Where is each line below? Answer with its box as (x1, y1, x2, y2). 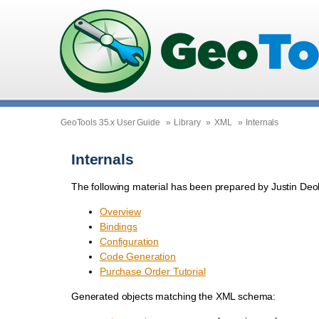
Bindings (100, 220, 137, 232)
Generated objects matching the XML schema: (71, 290, 276, 302)
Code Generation (100, 250, 176, 262)
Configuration (100, 235, 159, 247)
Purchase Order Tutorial (100, 265, 206, 277)
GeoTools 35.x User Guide (61, 117, 160, 127)
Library (174, 117, 201, 127)
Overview (100, 205, 141, 217)
